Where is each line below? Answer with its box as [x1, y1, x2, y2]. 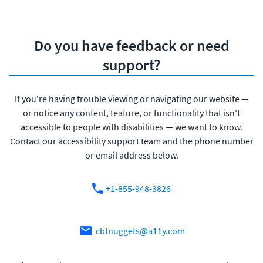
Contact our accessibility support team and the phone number [9, 134, 254, 147]
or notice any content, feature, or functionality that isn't [23, 106, 240, 119]
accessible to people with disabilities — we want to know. [21, 120, 242, 133]
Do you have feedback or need [33, 35, 230, 55]
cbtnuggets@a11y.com [95, 224, 185, 237]
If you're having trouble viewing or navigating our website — [14, 92, 249, 104]
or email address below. [85, 149, 178, 161]
